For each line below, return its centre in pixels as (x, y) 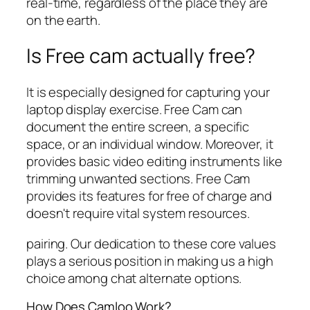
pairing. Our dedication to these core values (151, 243)
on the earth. (63, 20)
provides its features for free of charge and (149, 196)
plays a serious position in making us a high (150, 261)
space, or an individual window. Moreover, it (150, 144)
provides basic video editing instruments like (154, 162)
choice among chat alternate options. (134, 278)
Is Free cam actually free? (141, 56)
